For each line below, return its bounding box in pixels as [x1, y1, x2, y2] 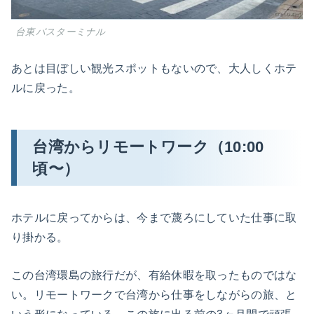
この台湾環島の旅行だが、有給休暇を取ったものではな [11, 268, 297, 281]
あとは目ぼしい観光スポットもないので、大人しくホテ [11, 62, 297, 75]
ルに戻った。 [11, 82, 80, 95]
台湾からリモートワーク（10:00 [32, 137, 264, 156]
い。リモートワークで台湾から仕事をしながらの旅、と [11, 288, 297, 301]
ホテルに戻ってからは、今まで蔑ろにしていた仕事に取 [11, 212, 297, 224]
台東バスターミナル [15, 26, 106, 37]
